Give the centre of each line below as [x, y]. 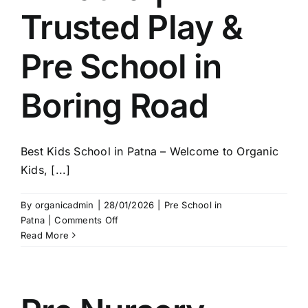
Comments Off [87, 220]
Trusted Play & [132, 27]
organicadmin [64, 205]
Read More [45, 235]
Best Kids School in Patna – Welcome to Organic [150, 151]
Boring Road [115, 106]
